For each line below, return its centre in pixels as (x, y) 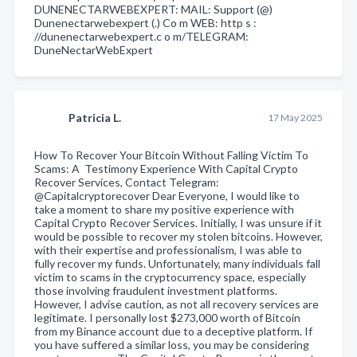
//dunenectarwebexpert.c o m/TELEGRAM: (141, 36)
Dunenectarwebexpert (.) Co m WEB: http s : (145, 22)
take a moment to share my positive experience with (164, 209)
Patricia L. (95, 117)
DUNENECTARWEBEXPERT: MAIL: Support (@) (153, 9)
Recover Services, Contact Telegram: (127, 182)
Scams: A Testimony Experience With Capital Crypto (166, 168)
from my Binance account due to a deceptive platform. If (173, 331)
